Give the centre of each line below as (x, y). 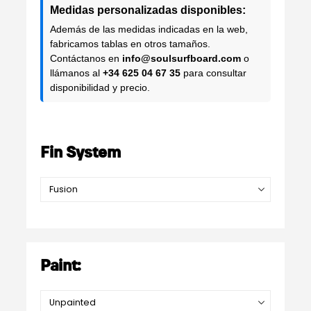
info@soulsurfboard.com (181, 59)
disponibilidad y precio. (100, 88)
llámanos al (76, 73)
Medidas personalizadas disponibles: (148, 10)
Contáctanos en (86, 59)
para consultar (213, 73)
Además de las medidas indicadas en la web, (149, 30)
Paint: (60, 267)
